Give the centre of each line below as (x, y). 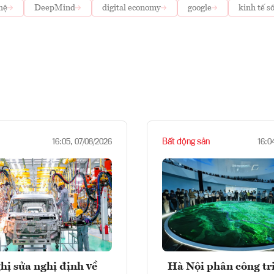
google (200, 8)
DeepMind (55, 8)
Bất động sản (186, 142)
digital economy (131, 8)
